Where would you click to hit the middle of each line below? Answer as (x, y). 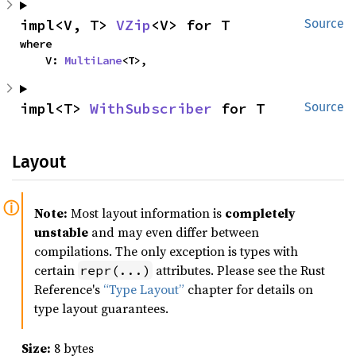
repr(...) (115, 271)
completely (260, 213)
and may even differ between (174, 232)
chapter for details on (249, 290)
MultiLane (93, 61)
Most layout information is (146, 213)
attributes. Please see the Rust (239, 271)
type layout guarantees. (101, 309)
